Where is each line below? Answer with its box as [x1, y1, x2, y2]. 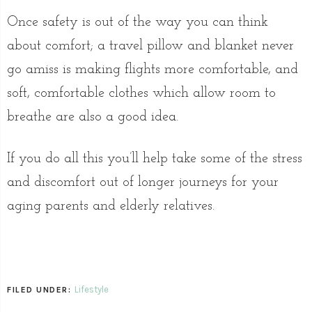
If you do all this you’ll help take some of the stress [7, 152, 302, 166]
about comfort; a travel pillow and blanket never [7, 39, 294, 54]
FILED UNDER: [7, 285, 75, 295]
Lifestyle [74, 284, 109, 295]
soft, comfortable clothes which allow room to [7, 86, 276, 101]
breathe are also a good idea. [7, 110, 178, 125]
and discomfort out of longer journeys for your [7, 175, 279, 190]
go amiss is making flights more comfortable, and [7, 63, 298, 77]
